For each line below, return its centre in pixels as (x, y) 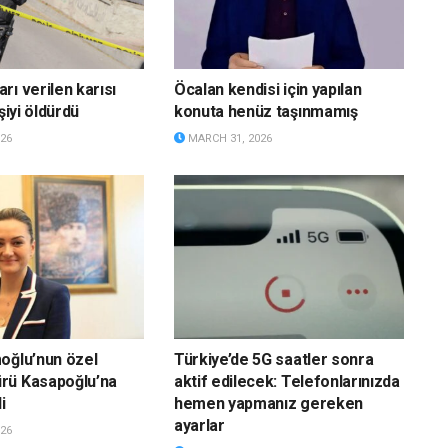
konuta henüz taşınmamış (265, 111)
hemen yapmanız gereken (268, 404)
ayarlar (199, 426)
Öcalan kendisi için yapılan (267, 89)
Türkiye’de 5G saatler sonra (273, 360)
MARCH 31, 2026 (228, 138)
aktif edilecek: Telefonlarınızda (286, 382)
